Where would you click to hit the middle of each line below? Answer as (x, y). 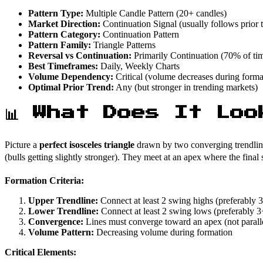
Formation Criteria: (44, 181)
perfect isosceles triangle (87, 145)
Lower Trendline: (63, 211)
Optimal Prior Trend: (71, 87)
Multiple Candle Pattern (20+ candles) (155, 13)
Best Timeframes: (63, 66)
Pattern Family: (60, 45)
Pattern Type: (56, 13)
